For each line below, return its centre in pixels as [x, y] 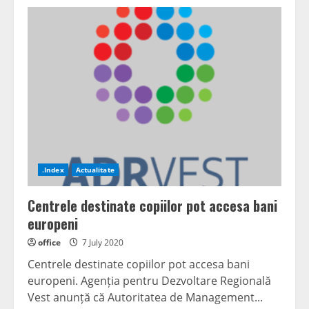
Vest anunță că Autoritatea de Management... [145, 298]
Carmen [150, 41]
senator [150, 22]
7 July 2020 [103, 243]
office [49, 243]
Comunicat [158, 12]
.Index [53, 170]
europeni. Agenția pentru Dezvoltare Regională [149, 281]
